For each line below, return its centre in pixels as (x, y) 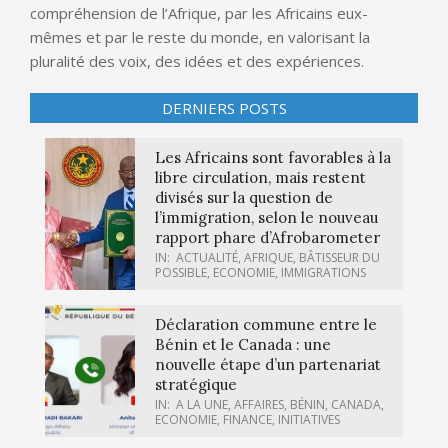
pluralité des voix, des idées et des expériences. (197, 61)
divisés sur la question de (244, 198)
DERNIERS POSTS (224, 108)
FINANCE (247, 420)
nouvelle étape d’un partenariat (268, 365)
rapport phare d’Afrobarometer (267, 238)
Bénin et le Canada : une (243, 345)
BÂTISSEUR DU (339, 258)
